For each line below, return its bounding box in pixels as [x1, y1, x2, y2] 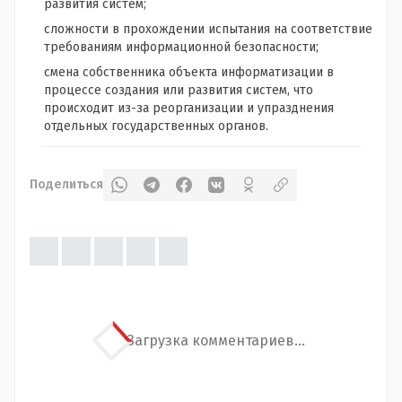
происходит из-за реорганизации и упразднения [44, 100, 334, 117]
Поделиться [30, 177, 103, 193]
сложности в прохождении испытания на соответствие [44, 22, 372, 38]
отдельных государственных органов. [44, 118, 268, 135]
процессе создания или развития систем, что [44, 83, 313, 99]
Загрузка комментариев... [126, 332, 305, 350]
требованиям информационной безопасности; [44, 39, 319, 56]
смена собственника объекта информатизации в [44, 65, 334, 81]
